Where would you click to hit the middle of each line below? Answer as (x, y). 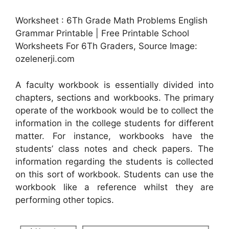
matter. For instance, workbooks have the (114, 136)
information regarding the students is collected (114, 161)
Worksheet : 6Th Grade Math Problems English (111, 21)
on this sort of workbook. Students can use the (114, 174)
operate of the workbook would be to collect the (114, 110)
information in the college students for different (114, 123)
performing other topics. (65, 200)
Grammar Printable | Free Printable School (102, 33)
